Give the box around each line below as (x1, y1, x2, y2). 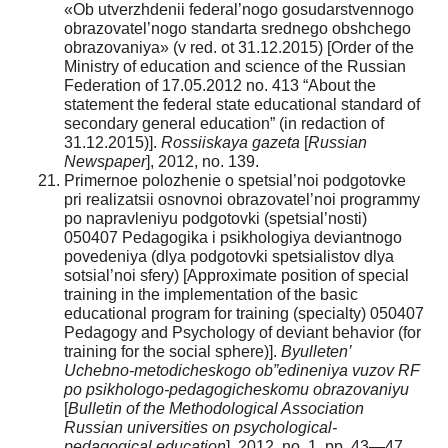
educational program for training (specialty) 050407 (64, 304, 424, 322)
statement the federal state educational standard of (64, 95, 420, 113)
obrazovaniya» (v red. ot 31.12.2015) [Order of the (64, 38, 414, 56)
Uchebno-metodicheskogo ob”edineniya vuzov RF (64, 361, 420, 379)
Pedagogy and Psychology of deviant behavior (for (64, 323, 421, 341)
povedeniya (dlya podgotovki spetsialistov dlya (64, 247, 394, 265)
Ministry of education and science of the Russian (64, 57, 406, 75)
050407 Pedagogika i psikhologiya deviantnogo (64, 228, 402, 246)
